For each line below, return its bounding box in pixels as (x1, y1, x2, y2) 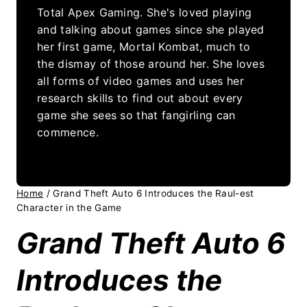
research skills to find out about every (37, 90, 243, 105)
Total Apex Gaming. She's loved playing (37, 5, 252, 19)
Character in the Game (16, 201, 122, 213)
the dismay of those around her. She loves (37, 56, 265, 71)
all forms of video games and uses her (37, 73, 244, 88)
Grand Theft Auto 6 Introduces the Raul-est (53, 187, 254, 199)
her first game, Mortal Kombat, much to (37, 39, 251, 53)
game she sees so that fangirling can (37, 108, 236, 122)
